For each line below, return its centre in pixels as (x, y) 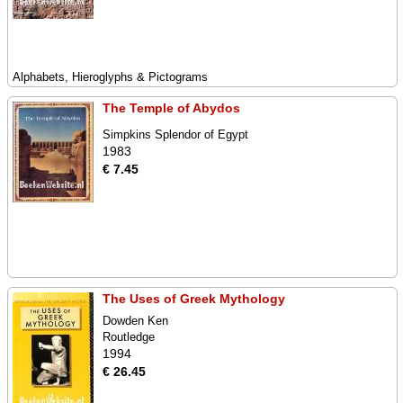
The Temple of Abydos (171, 108)
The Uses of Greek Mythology (194, 299)
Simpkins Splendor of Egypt (175, 134)
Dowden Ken (135, 321)
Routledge (129, 337)
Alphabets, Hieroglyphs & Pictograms (110, 77)
